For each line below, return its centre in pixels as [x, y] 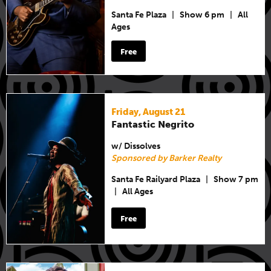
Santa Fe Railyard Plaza [156, 180]
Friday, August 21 [149, 112]
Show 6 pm [202, 15]
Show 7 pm [236, 180]
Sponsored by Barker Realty [167, 158]
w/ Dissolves [136, 146]
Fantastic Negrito [153, 124]
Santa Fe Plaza [139, 15]
